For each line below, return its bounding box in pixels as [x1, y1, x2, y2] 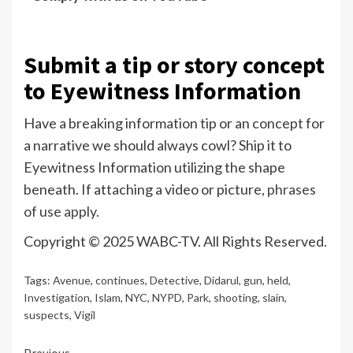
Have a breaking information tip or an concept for [24, 114, 325, 132]
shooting [214, 291, 258, 305]
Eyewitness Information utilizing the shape [24, 158, 285, 176]
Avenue [53, 273, 91, 288]
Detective [150, 273, 199, 288]
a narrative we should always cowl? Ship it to [24, 136, 292, 154]
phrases [267, 180, 316, 199]
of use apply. [24, 203, 99, 221]
